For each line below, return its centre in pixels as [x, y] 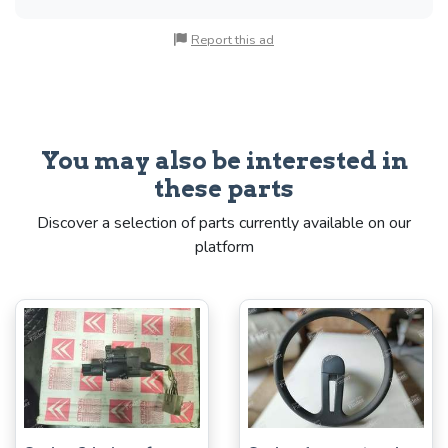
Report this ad [232, 39]
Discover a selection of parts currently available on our [224, 222]
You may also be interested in [224, 160]
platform [224, 246]
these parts [224, 188]
